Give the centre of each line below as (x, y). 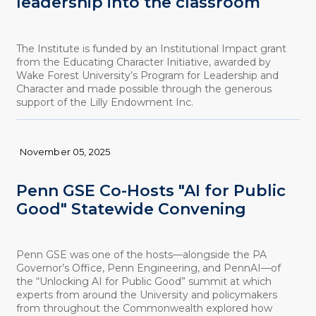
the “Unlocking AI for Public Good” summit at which (144, 282)
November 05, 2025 (65, 151)
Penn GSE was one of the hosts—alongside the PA (141, 255)
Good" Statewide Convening (131, 209)
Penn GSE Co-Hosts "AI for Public (151, 190)
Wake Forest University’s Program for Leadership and (147, 75)
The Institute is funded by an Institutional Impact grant (151, 48)
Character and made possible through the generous (144, 89)
